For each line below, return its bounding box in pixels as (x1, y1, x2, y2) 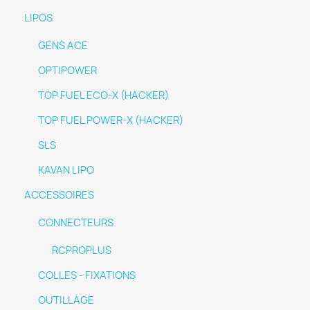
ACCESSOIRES (24, 188, 94, 202)
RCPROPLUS (52, 244, 111, 257)
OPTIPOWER (38, 64, 97, 77)
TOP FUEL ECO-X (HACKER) (38, 89, 169, 102)
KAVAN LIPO (38, 163, 94, 177)
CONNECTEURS (38, 216, 113, 230)
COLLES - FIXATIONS (38, 268, 136, 282)
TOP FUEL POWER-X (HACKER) (38, 113, 183, 127)
